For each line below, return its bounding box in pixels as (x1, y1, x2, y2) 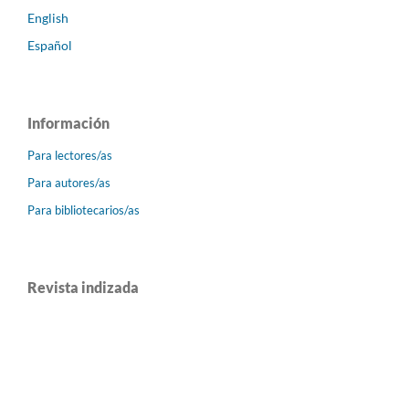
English (27, 9, 68, 26)
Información (27, 113, 110, 131)
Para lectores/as (27, 147, 112, 163)
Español (27, 37, 72, 53)
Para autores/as (27, 174, 110, 190)
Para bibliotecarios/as (27, 202, 140, 217)
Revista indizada (27, 278, 139, 296)
